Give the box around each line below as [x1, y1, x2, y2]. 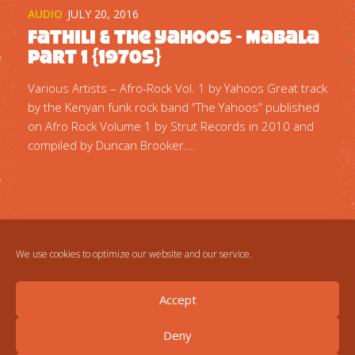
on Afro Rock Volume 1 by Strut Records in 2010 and [28, 118, 314, 135]
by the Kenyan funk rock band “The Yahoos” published [28, 99, 319, 116]
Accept [158, 291, 197, 307]
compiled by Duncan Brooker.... [28, 137, 197, 154]
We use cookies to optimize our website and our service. [16, 247, 252, 261]
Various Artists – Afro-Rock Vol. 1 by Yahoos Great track [28, 80, 327, 97]
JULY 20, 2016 [67, 6, 139, 21]
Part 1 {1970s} [28, 44, 161, 68]
